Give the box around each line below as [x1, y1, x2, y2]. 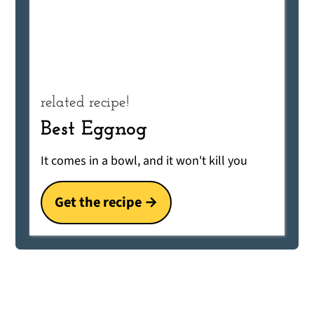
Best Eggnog [41, 119, 148, 140]
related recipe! [41, 95, 130, 111]
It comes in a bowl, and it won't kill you [41, 152, 248, 170]
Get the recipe [55, 192, 142, 213]
